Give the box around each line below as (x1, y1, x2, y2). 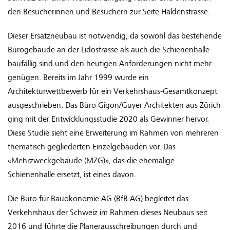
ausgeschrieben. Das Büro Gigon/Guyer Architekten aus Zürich (8, 101, 221, 110)
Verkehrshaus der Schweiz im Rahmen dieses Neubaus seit (8, 208, 207, 218)
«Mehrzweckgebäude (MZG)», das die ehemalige (8, 156, 175, 166)
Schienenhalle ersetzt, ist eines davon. (8, 170, 136, 180)
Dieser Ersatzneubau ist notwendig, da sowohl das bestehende (8, 31, 222, 41)
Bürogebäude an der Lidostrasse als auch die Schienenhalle (8, 45, 209, 55)
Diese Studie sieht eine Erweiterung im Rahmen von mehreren (8, 128, 219, 138)
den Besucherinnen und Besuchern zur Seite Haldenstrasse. (8, 7, 212, 17)
